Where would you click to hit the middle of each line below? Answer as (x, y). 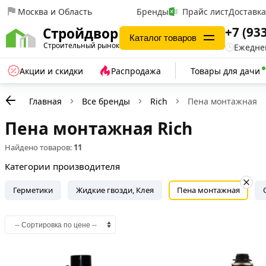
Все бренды (106, 101)
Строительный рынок (81, 45)
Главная (45, 101)
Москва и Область (55, 11)
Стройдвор (80, 34)
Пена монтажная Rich (99, 128)
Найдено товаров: (39, 147)
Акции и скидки (51, 71)
